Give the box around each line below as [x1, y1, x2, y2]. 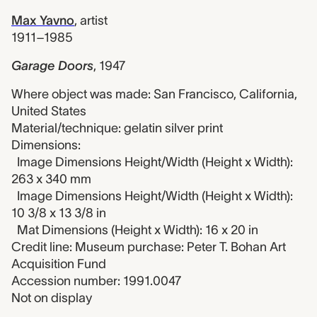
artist [80, 13, 108, 28]
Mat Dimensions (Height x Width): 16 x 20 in [17, 223, 258, 237]
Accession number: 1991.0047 [11, 274, 181, 288]
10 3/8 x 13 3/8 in [11, 206, 106, 220]
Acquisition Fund [11, 257, 106, 271]
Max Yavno [11, 13, 74, 28]
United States [11, 104, 86, 118]
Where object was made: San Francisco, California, [11, 87, 297, 101]
